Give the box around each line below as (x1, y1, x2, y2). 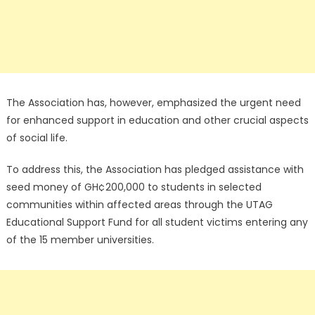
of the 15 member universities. (6, 233, 154, 247)
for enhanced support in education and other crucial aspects (6, 113, 309, 128)
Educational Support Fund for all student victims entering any (6, 215, 308, 230)
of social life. (6, 131, 67, 146)
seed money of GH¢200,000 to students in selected (6, 180, 262, 195)
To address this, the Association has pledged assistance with (6, 162, 304, 177)
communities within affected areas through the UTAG (6, 198, 273, 212)
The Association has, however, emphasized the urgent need (6, 96, 301, 110)
